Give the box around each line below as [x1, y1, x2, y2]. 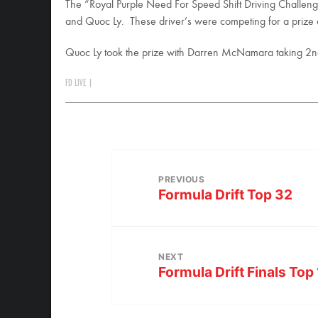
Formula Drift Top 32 [158, 185, 293, 203]
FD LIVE [65, 78, 86, 88]
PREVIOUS [158, 173, 205, 185]
